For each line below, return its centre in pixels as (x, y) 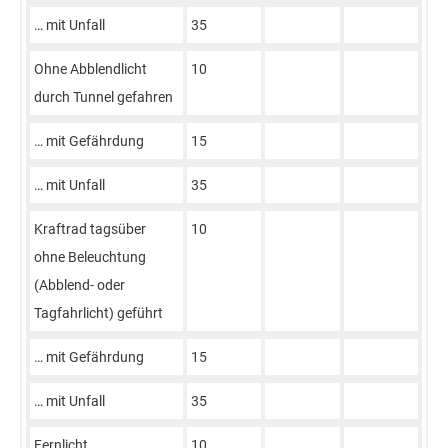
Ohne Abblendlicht (90, 69)
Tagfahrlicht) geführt (98, 313)
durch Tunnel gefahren (103, 97)
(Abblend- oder (79, 285)
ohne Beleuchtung (90, 257)
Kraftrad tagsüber (90, 229)
